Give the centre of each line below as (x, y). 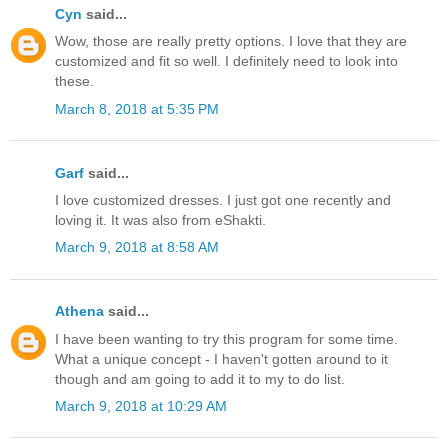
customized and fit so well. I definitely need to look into (226, 61)
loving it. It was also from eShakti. (160, 219)
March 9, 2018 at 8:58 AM (137, 247)
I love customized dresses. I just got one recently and (223, 199)
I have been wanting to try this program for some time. (226, 338)
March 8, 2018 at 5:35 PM (137, 108)
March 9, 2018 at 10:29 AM (141, 405)
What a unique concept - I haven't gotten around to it (221, 358)
